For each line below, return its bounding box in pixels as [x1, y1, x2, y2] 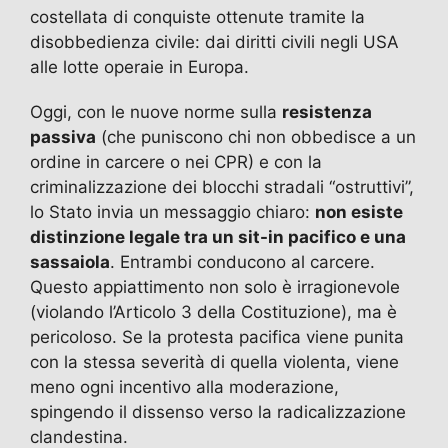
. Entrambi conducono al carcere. [110, 252, 375, 273]
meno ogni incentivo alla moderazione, [30, 377, 339, 398]
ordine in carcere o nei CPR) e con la [30, 152, 322, 173]
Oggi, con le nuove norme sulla [30, 102, 282, 123]
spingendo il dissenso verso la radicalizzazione [30, 402, 406, 423]
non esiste [315, 202, 403, 223]
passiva [30, 127, 96, 148]
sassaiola [30, 252, 110, 273]
